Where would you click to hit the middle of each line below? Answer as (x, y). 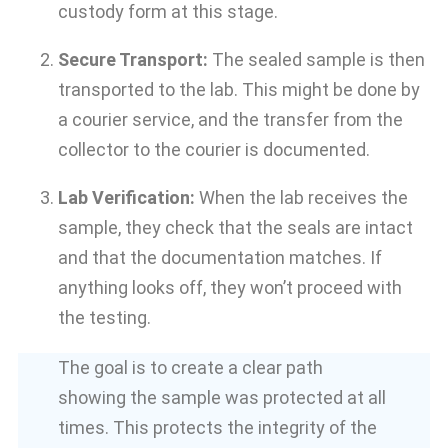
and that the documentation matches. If (220, 258)
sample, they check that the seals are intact (235, 228)
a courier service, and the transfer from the (230, 120)
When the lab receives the (301, 198)
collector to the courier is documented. (214, 150)
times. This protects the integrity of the (217, 428)
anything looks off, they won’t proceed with (230, 288)
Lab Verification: (126, 198)
